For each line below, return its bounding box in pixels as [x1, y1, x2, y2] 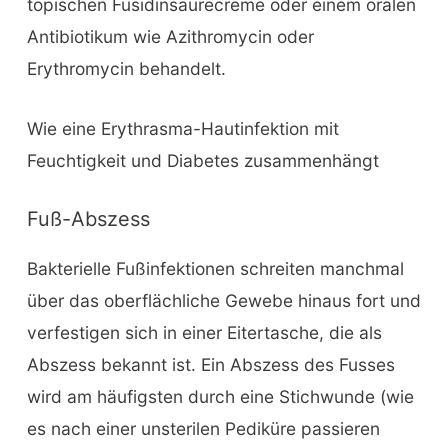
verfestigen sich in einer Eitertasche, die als [26, 321, 382, 343]
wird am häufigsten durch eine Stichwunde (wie [26, 385, 414, 407]
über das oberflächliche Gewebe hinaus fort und [26, 289, 421, 311]
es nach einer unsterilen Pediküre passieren [26, 417, 380, 439]
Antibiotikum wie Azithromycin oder [26, 26, 314, 48]
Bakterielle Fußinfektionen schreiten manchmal [26, 257, 404, 279]
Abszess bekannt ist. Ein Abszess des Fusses [26, 353, 395, 375]
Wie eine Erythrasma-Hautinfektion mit [26, 117, 339, 139]
